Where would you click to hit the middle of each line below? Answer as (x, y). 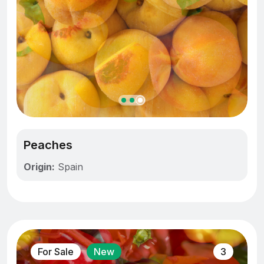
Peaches (48, 145)
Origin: (39, 167)
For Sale (56, 252)
